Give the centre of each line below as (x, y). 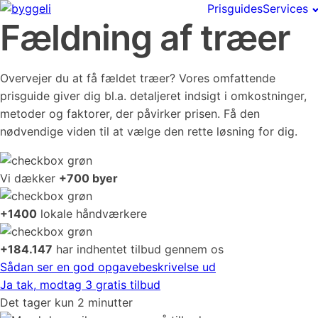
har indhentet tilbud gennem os (138, 249)
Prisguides (235, 9)
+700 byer (88, 178)
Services (286, 9)
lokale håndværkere (92, 214)
